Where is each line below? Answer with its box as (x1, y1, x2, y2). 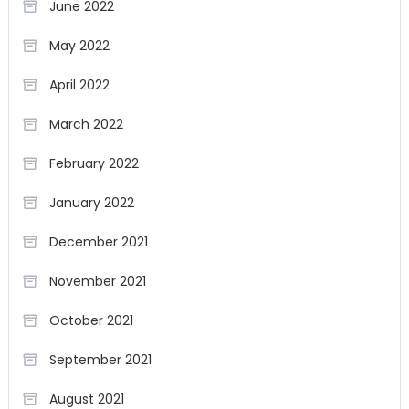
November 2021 (48, 272, 146, 291)
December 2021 (48, 233, 148, 252)
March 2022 (48, 115, 123, 134)
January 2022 (48, 194, 134, 213)
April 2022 (48, 76, 110, 95)
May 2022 (48, 37, 110, 56)
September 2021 (48, 351, 152, 370)
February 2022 (48, 154, 139, 173)
